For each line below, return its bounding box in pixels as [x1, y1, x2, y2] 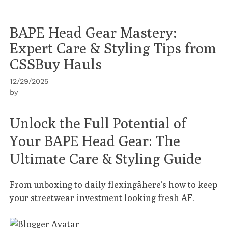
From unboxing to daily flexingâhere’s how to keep [10, 179, 218, 190]
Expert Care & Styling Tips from [10, 39, 217, 56]
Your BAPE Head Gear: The [10, 132, 181, 149]
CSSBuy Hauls [10, 55, 102, 72]
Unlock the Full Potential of [10, 114, 187, 131]
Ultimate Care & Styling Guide [10, 150, 202, 167]
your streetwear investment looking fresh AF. [10, 192, 195, 203]
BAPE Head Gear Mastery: [10, 23, 178, 41]
